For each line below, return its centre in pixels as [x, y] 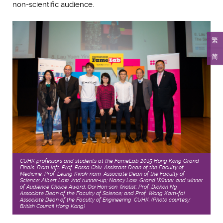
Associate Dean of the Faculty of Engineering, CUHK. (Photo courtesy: [105, 200]
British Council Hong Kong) [53, 206]
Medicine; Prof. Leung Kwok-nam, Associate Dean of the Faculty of [102, 174]
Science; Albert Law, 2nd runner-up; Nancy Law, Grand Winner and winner [111, 180]
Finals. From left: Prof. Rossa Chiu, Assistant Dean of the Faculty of [102, 167]
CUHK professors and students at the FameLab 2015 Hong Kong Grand [110, 161]
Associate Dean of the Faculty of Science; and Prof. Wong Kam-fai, [103, 193]
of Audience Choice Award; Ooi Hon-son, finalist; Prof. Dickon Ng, [99, 187]
